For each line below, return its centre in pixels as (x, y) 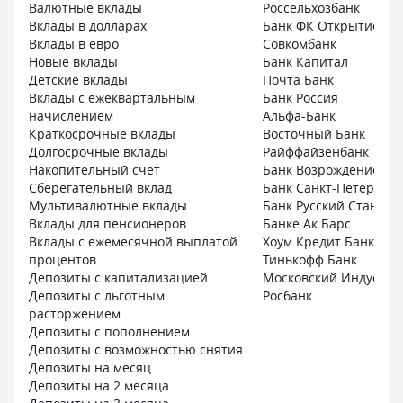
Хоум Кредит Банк (318, 242)
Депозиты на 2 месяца (99, 385)
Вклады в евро (74, 44)
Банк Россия (300, 98)
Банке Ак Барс (307, 224)
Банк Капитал (305, 62)
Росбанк (287, 296)
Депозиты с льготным (97, 296)
